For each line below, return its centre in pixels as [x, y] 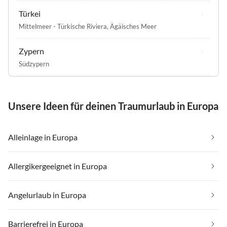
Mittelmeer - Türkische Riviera [63, 27]
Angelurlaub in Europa [47, 195]
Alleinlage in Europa [43, 137]
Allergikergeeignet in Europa [58, 166]
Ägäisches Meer [133, 27]
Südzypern [34, 64]
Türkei [30, 14]
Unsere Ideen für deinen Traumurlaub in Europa [113, 106]
